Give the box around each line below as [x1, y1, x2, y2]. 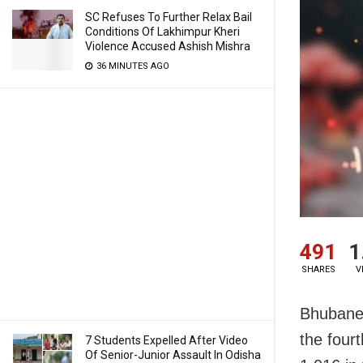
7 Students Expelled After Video [85, 334, 248, 347]
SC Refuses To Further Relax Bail [85, 11, 252, 23]
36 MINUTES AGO [94, 61, 169, 71]
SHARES [301, 264, 335, 275]
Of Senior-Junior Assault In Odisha [85, 348, 261, 361]
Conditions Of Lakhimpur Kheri [85, 25, 240, 38]
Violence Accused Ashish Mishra [85, 40, 250, 53]
